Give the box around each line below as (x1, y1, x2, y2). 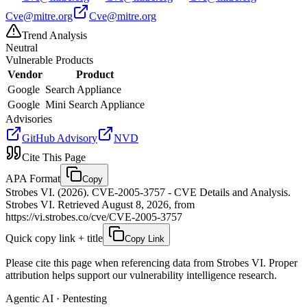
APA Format (5, 172, 60, 184)
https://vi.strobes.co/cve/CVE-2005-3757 (5, 210, 182, 223)
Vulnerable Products (5, 53, 93, 66)
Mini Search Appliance (45, 98, 145, 110)
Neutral (5, 41, 38, 53)
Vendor (8, 68, 42, 80)
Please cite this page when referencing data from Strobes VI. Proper (5, 256, 297, 269)
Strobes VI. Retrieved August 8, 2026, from (5, 198, 195, 210)
